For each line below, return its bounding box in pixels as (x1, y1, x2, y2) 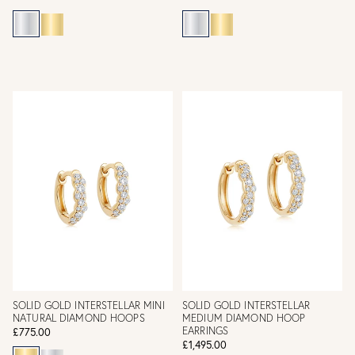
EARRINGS (182, 324, 229, 337)
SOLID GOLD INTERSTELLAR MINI (13, 299, 165, 311)
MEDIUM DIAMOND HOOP (182, 311, 306, 324)
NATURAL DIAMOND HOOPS (13, 311, 145, 324)
